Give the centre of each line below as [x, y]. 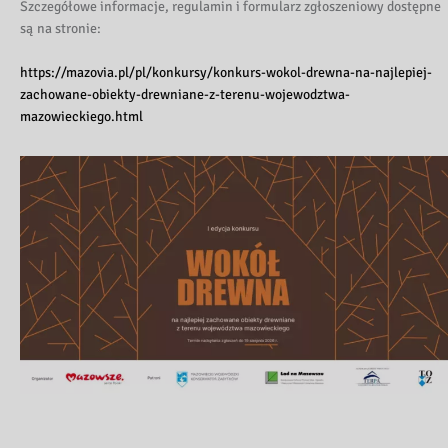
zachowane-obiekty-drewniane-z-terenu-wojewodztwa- [185, 95]
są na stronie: [60, 29]
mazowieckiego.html [81, 117]
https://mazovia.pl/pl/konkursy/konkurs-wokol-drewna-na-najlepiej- [226, 73]
